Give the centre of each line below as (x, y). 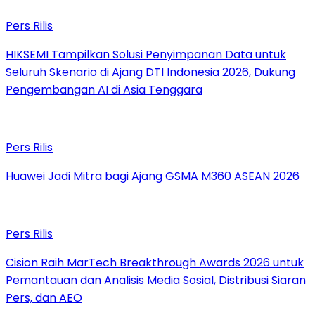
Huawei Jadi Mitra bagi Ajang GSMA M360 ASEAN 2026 (153, 176)
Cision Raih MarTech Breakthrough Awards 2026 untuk (155, 262)
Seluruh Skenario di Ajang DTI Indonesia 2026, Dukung (150, 72)
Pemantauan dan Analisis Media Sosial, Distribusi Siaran (156, 280)
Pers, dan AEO (44, 297)
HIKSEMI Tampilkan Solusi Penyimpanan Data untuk (146, 54)
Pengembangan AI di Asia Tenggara (104, 89)
